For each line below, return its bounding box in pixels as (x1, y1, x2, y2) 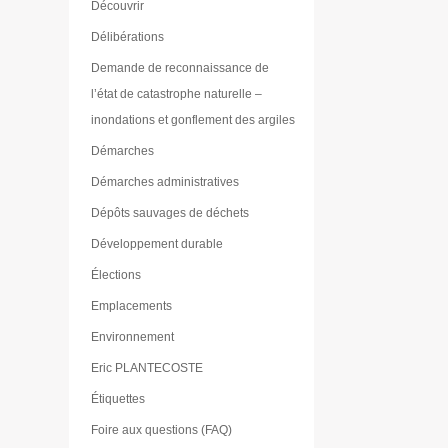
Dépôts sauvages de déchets (91, 205, 250, 220)
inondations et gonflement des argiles (91, 112, 296, 127)
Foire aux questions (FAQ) (91, 422, 233, 437)
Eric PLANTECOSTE (91, 360, 204, 375)
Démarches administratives (91, 174, 240, 189)
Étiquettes (91, 391, 146, 406)
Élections (91, 267, 142, 282)
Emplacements (91, 298, 173, 313)
